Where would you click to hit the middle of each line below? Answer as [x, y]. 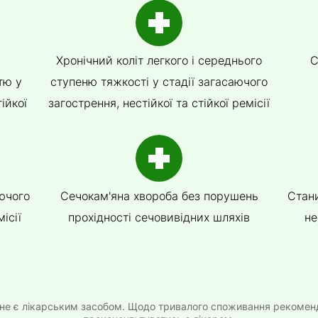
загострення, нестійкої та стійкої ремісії [159, 103]
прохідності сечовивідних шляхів [159, 217]
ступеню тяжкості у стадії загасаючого [159, 81]
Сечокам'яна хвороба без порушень [159, 196]
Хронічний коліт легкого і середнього [159, 60]
